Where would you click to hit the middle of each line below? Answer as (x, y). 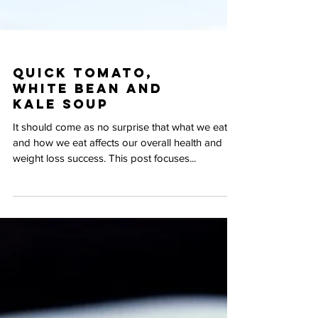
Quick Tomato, (83, 183)
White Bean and (88, 199)
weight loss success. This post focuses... (104, 269)
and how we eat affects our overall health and (34, 253)
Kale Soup (61, 215)
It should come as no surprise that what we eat (105, 237)
